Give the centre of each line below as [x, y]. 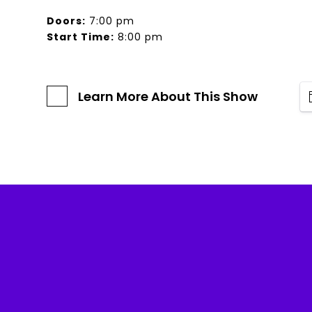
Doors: [67, 21]
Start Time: [81, 37]
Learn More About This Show [168, 96]
